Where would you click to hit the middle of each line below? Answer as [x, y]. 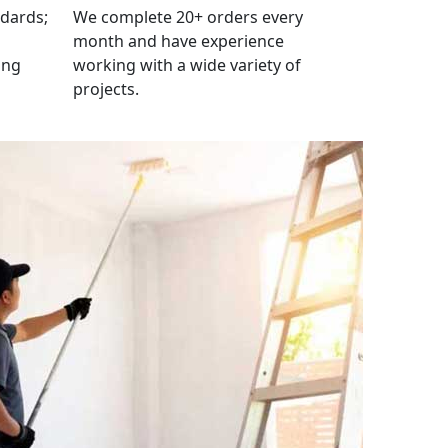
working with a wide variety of [187, 64]
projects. [106, 88]
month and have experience [178, 40]
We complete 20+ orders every [188, 16]
